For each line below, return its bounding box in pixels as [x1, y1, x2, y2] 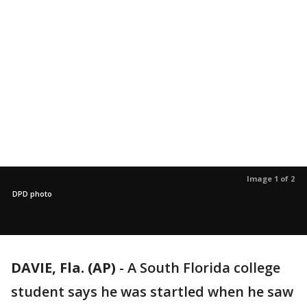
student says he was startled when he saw [11, 282, 293, 301]
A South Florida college [127, 258, 280, 277]
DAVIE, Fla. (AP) [11, 258, 116, 277]
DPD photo [12, 188, 52, 199]
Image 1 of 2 [247, 173, 295, 184]
